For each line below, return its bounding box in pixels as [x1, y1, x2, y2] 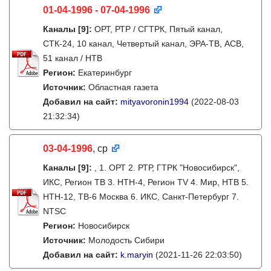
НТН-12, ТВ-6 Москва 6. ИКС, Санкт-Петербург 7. [43, 192, 239, 201]
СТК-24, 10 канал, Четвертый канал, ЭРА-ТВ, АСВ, [43, 39, 244, 48]
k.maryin [120, 250, 153, 260]
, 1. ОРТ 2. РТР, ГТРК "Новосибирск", [94, 163, 240, 172]
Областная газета [88, 82, 158, 92]
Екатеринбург [78, 68, 132, 77]
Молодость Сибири [88, 235, 165, 245]
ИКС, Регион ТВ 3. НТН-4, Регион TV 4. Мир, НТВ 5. [43, 177, 249, 187]
